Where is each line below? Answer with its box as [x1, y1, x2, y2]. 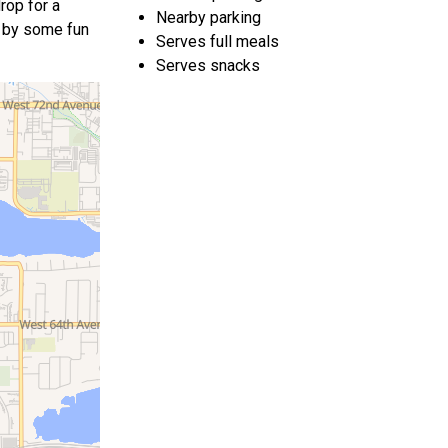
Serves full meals [156, 32, 279, 51]
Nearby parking [156, 8, 261, 27]
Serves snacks [156, 56, 260, 75]
